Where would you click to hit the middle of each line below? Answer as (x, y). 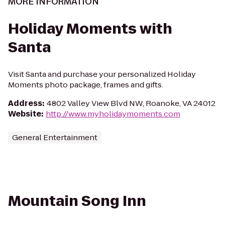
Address (25, 103)
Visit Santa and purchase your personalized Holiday (102, 74)
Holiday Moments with (90, 29)
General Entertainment (55, 137)
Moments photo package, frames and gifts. (86, 85)
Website (25, 114)
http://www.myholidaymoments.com (113, 114)
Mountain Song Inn (77, 201)
